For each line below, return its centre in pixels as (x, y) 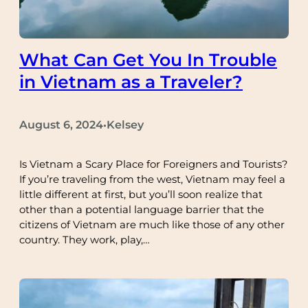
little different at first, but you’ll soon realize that (141, 194)
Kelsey (125, 124)
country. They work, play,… (85, 240)
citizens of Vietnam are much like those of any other (152, 224)
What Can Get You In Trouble (148, 60)
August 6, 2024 (61, 124)
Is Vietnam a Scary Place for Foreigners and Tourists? (153, 164)
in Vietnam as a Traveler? (131, 82)
